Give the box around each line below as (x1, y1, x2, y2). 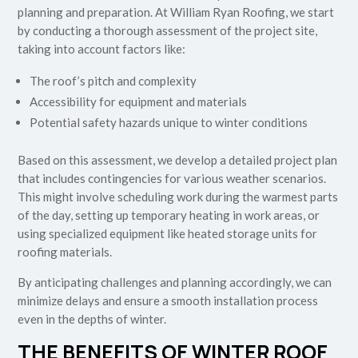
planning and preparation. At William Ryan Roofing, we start (18, 5, 335, 20)
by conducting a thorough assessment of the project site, (18, 23, 318, 38)
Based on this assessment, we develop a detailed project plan (18, 153, 338, 168)
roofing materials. (18, 245, 113, 260)
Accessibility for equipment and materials (30, 94, 248, 109)
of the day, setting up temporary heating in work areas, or (18, 208, 320, 223)
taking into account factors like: (18, 42, 186, 57)
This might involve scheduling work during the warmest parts (18, 189, 339, 205)
